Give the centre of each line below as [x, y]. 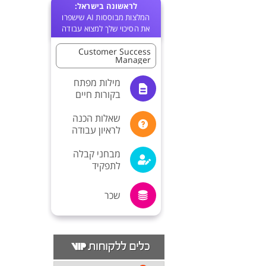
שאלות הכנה [96, 118]
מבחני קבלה [97, 154]
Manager [133, 60]
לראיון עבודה [96, 130]
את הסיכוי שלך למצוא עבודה [106, 28]
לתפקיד [106, 166]
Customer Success [115, 51]
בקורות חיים [98, 94]
